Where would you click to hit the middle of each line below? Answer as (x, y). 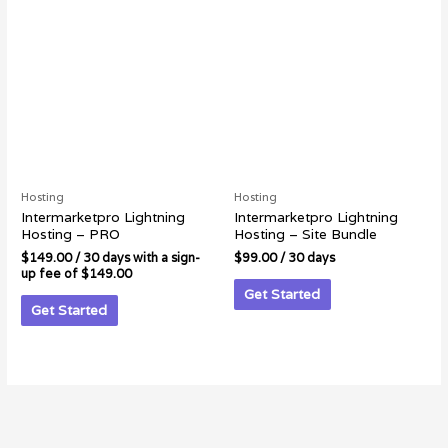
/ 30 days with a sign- (136, 258)
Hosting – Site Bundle (305, 234)
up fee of (51, 274)
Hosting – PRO (71, 234)
